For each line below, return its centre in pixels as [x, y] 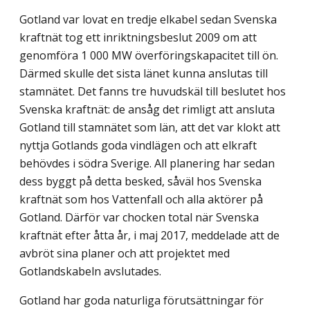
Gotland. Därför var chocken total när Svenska [139, 217]
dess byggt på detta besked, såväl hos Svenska [140, 181]
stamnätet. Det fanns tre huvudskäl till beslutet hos [153, 91]
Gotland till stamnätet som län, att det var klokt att [150, 127]
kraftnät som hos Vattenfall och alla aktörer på [141, 199]
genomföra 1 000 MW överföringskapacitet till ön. [149, 55]
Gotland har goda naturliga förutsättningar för [142, 300]
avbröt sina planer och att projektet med [125, 253]
